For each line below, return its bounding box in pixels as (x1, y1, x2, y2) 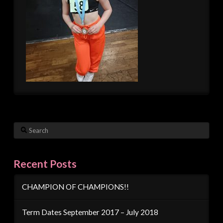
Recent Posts (13, 157, 77, 170)
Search (12, 122, 34, 131)
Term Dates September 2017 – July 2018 (21, 208, 158, 217)
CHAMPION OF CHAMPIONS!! (21, 182, 129, 192)
